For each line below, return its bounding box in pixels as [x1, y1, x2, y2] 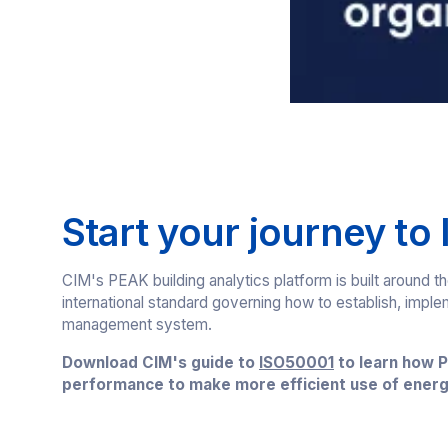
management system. [61, 315, 212, 335]
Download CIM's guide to [61, 352, 259, 372]
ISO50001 [258, 352, 334, 372]
